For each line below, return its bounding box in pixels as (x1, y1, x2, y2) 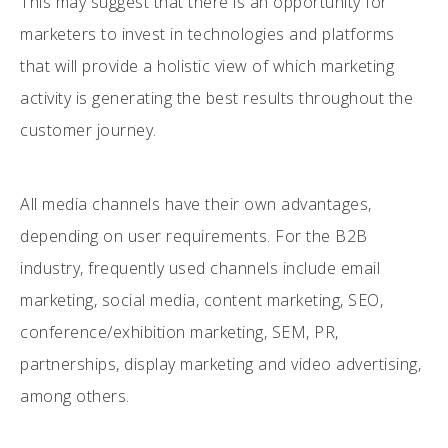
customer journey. (20, 118, 157, 141)
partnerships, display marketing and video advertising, (20, 352, 421, 375)
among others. (20, 384, 130, 407)
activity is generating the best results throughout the (20, 86, 413, 109)
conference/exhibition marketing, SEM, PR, (20, 320, 339, 343)
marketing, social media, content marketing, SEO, (20, 288, 383, 311)
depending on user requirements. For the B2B (20, 224, 368, 247)
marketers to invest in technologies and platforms (20, 22, 395, 45)
